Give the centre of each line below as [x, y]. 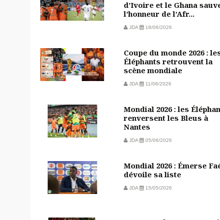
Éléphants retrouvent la [168, 61]
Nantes [137, 126]
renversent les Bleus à [166, 118]
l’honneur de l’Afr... [159, 14]
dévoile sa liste [152, 174]
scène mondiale [153, 70]
